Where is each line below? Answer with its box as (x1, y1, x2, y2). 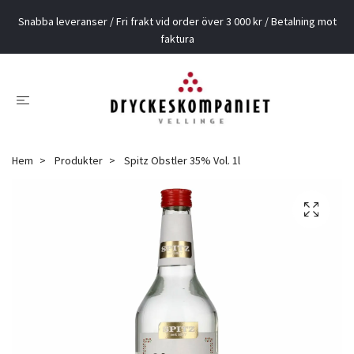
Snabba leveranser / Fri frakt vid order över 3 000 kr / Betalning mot (17, 14, 337, 28)
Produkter (55, 153, 103, 168)
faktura (160, 32, 194, 46)
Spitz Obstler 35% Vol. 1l (122, 153, 240, 168)
